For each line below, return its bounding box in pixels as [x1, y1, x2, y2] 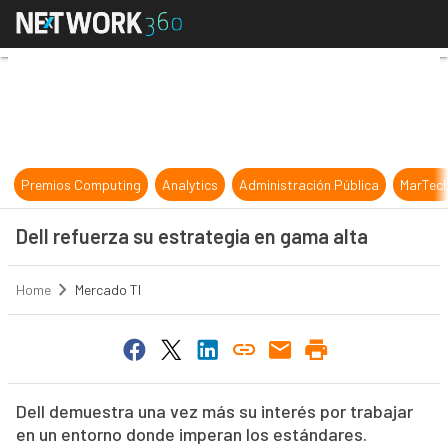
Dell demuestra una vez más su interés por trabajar [15, 400, 413, 423]
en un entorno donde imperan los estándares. [15, 423, 367, 446]
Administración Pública [239, 176, 380, 193]
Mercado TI [74, 281, 141, 299]
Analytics [162, 176, 219, 193]
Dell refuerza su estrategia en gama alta [15, 224, 368, 248]
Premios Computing [21, 176, 142, 193]
